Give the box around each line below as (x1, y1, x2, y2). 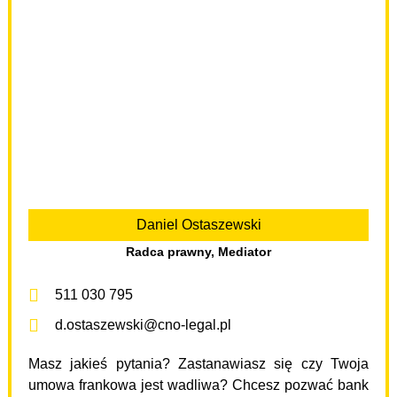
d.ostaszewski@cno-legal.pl (54, 316, 231, 332)
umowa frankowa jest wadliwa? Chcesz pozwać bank (27, 377, 370, 393)
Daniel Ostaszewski (136, 216, 261, 232)
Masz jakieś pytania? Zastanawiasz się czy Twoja (27, 355, 370, 371)
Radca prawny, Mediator (126, 244, 271, 259)
